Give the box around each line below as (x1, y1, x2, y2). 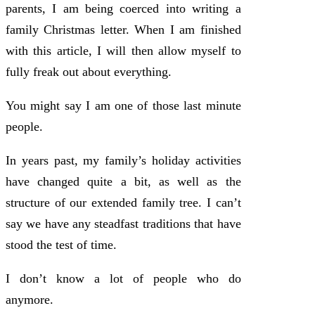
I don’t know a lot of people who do (6, 271, 241, 285)
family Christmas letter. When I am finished (6, 22, 241, 37)
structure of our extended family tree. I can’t (6, 195, 241, 210)
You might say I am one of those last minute (6, 98, 241, 112)
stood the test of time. (6, 237, 117, 252)
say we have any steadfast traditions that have (6, 216, 241, 231)
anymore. (6, 292, 53, 307)
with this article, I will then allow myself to (6, 43, 241, 58)
